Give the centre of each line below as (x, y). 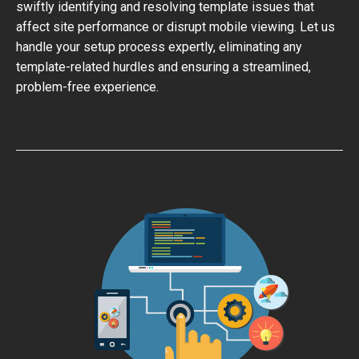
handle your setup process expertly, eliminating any (159, 47)
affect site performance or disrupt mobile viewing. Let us (175, 27)
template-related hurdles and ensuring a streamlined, (163, 67)
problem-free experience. (87, 87)
